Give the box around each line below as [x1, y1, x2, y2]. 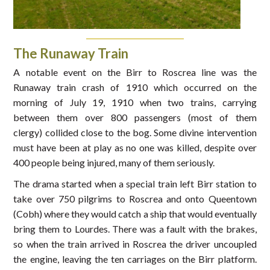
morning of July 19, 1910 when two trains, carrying [13, 96, 257, 108]
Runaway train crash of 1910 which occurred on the [13, 81, 257, 93]
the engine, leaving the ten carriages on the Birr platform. [13, 253, 257, 265]
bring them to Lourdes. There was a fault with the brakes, [13, 223, 257, 235]
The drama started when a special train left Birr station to [13, 178, 257, 190]
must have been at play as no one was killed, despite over [13, 142, 257, 154]
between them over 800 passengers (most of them [13, 111, 257, 124]
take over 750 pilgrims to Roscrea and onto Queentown [13, 193, 257, 205]
